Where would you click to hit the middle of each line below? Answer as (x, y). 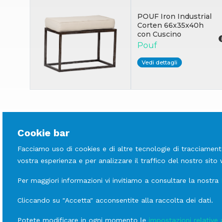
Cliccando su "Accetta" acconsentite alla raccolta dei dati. (115, 200)
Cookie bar (43, 133)
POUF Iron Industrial (174, 16)
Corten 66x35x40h (170, 25)
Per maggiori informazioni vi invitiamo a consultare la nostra (119, 180)
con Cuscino (159, 34)
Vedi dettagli (160, 62)
